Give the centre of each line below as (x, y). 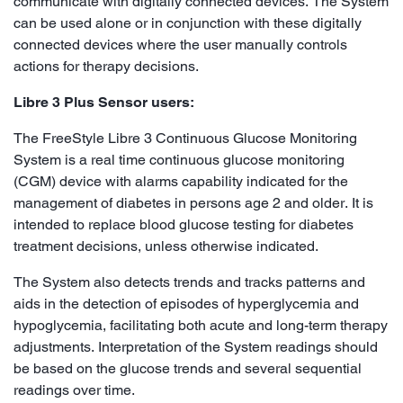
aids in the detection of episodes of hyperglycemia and (186, 303)
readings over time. (74, 390)
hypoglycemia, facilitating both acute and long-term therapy (201, 325)
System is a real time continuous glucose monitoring (179, 159)
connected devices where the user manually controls (180, 44)
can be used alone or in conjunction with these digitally (188, 22)
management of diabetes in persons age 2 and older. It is (193, 202)
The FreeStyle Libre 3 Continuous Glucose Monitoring (185, 138)
